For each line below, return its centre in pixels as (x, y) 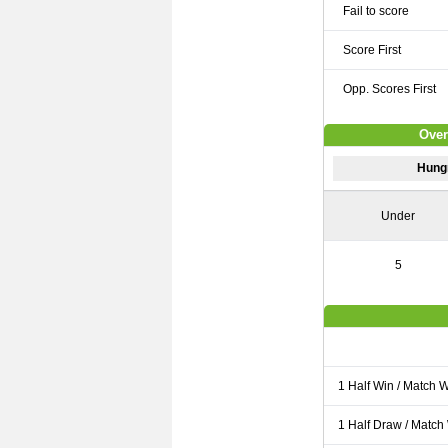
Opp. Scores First (390, 89)
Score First (372, 50)
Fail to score (376, 11)
